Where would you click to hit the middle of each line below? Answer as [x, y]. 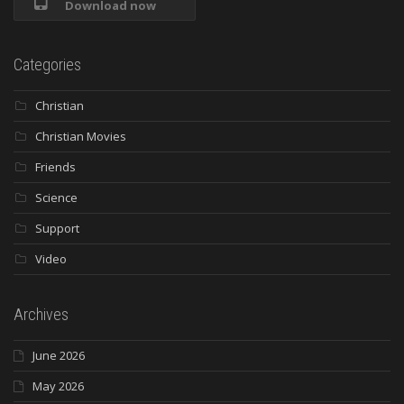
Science [56, 197]
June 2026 [59, 355]
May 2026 [58, 386]
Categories [47, 64]
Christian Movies [81, 136]
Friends [55, 166]
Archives [41, 314]
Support [57, 228]
